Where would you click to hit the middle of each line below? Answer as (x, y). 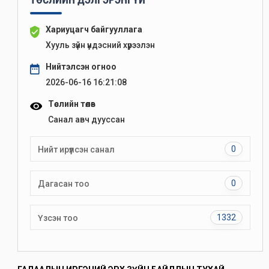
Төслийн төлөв (71, 104)
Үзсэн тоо (58, 218)
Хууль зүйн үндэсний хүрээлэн (101, 45)
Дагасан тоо (64, 184)
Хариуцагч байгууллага (94, 29)
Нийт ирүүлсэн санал (76, 150)
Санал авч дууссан (86, 119)
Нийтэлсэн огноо (81, 67)
